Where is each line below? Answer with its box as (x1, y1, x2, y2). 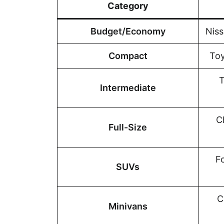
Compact (108, 50, 147, 61)
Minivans (108, 200, 147, 211)
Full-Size (108, 121, 147, 132)
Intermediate (99, 82, 156, 93)
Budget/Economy (90, 25, 165, 36)
